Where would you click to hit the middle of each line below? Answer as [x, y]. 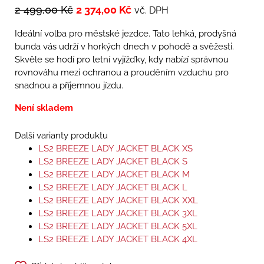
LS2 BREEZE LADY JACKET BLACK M [114, 175]
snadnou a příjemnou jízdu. [69, 86]
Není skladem [44, 108]
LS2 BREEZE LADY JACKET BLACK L [113, 188]
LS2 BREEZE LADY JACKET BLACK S [113, 162]
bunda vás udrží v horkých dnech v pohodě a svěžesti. [124, 47]
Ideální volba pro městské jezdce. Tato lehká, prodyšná [126, 34]
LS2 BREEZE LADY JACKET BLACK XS [115, 149]
